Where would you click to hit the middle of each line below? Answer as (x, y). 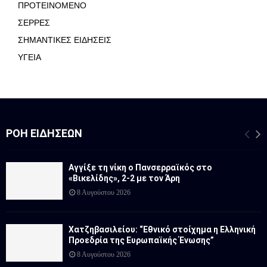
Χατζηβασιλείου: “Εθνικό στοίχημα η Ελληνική (162, 229)
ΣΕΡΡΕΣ (34, 22)
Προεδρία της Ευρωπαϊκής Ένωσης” (141, 240)
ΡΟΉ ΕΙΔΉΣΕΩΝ (44, 133)
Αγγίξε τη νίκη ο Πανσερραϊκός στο (140, 167)
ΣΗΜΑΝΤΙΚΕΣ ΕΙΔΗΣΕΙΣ (65, 40)
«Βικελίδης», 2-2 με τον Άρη (124, 178)
